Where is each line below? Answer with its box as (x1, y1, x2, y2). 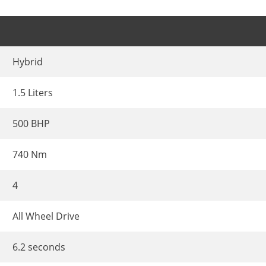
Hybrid (12, 55, 43, 69)
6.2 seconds (12, 240, 65, 254)
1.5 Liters (12, 86, 53, 100)
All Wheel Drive (12, 210, 80, 223)
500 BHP (12, 117, 50, 131)
